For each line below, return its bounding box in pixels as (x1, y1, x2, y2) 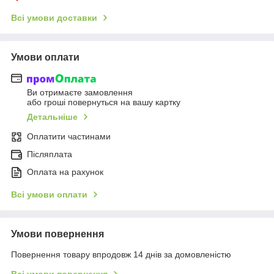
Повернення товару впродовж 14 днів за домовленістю (11, 250, 231, 260)
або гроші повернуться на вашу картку (27, 97, 180, 108)
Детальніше (27, 112, 78, 122)
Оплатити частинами (27, 131, 111, 142)
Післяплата (27, 149, 72, 160)
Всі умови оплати (11, 190, 87, 200)
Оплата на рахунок (27, 167, 103, 177)
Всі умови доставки (11, 12, 97, 23)
